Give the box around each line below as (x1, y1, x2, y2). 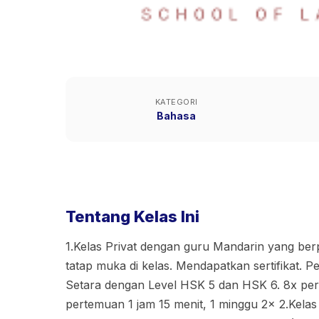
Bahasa (157, 110, 196, 122)
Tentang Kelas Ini (66, 207, 199, 226)
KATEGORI (155, 97, 198, 107)
